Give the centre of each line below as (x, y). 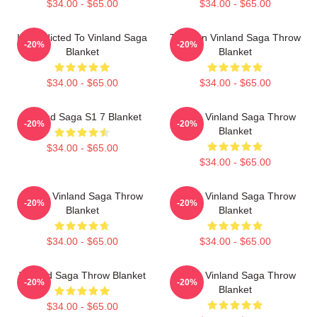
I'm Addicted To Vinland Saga (82, 38)
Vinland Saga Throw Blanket (82, 275)
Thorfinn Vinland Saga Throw (235, 38)
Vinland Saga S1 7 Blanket (82, 117)
